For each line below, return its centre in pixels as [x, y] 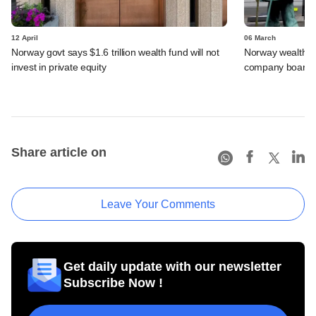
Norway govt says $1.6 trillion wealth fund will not [115, 52]
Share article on [59, 152]
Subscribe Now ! [113, 282]
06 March [260, 37]
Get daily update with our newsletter [172, 266]
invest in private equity [59, 67]
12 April [25, 37]
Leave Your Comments [158, 204]
